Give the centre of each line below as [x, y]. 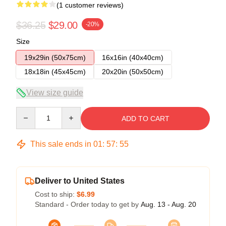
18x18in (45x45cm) [55, 71]
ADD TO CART [145, 118]
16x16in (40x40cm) [133, 57]
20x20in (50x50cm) [133, 71]
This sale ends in [61, 144]
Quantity [29, 111]
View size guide [55, 92]
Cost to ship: [56, 194]
